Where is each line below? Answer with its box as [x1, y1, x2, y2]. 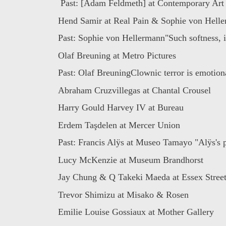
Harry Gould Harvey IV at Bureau [58, 102, 184, 113]
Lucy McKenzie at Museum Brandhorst [58, 154, 203, 165]
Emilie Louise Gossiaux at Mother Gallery [58, 207, 214, 217]
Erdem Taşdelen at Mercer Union [58, 120, 180, 130]
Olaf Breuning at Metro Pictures [58, 50, 176, 61]
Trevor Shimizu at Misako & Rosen [58, 189, 189, 200]
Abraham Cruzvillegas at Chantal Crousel [58, 85, 211, 95]
